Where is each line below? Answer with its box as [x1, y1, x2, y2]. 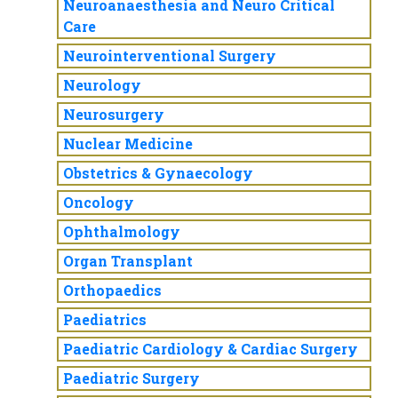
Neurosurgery [63, 105, 164, 123]
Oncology [63, 193, 134, 211]
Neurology [63, 76, 141, 94]
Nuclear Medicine [63, 134, 193, 153]
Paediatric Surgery [63, 369, 200, 387]
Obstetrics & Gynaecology [63, 163, 253, 182]
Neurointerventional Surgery [63, 46, 276, 65]
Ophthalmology [63, 222, 180, 241]
